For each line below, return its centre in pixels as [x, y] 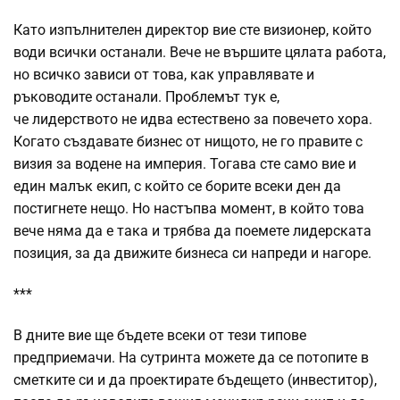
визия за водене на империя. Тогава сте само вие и [185, 163]
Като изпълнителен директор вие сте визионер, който [192, 29]
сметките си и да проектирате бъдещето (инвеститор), [195, 379]
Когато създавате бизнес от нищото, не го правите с [188, 141]
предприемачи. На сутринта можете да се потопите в [191, 357]
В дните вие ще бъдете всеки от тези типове [160, 335]
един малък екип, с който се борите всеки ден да [177, 186]
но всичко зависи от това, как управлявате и [164, 74]
